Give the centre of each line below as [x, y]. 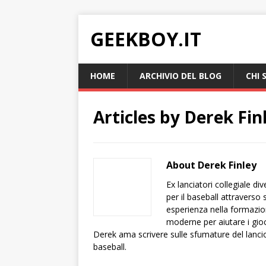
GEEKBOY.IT [146, 39]
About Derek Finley [211, 165]
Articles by [139, 117]
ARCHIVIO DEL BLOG [180, 76]
